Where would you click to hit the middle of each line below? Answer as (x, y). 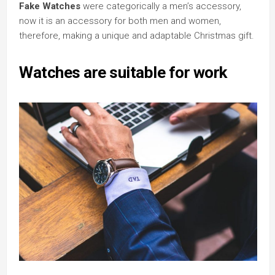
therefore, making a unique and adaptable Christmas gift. (137, 35)
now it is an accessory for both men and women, (120, 21)
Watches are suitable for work (123, 72)
